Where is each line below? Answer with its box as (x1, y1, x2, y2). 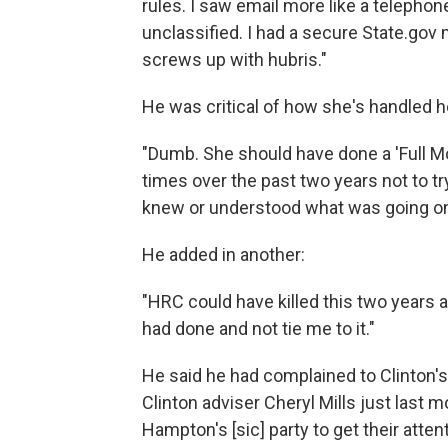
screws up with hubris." (142, 48, 327, 70)
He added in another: (142, 243, 305, 265)
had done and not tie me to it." (142, 317, 375, 339)
